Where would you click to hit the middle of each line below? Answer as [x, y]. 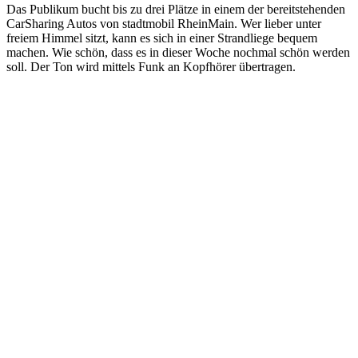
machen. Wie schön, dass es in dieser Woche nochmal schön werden [178, 53]
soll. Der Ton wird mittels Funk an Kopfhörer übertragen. [151, 67]
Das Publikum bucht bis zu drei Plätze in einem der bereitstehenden [176, 10]
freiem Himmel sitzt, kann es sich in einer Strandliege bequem [162, 38]
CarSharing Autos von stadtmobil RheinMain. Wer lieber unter [164, 24]
